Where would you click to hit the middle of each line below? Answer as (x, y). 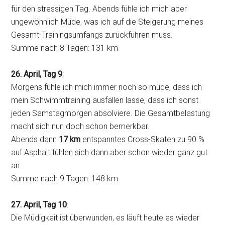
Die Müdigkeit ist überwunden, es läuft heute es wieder (105, 218)
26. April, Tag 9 (37, 74)
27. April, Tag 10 (39, 205)
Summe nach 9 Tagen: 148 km (65, 179)
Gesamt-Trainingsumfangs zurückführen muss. (92, 35)
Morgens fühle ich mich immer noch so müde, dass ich (107, 87)
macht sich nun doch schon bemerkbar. (81, 127)
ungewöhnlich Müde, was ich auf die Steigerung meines (107, 22)
